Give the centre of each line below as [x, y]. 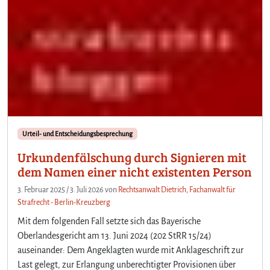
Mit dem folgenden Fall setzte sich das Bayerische [109, 221]
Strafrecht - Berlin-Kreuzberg [64, 202]
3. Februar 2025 [41, 190]
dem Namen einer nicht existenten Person [135, 171]
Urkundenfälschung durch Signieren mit [132, 157]
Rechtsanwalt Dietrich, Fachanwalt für [177, 190]
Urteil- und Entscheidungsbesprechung [77, 133]
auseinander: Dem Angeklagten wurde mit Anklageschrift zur [130, 250]
